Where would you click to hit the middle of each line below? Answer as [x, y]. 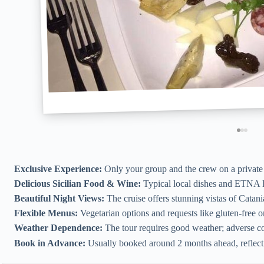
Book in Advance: [50, 243]
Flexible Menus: [46, 213]
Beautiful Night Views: [59, 198]
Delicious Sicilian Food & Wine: [77, 183]
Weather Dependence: [58, 228]
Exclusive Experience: [58, 169]
